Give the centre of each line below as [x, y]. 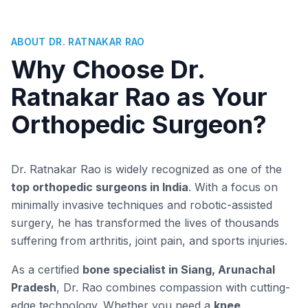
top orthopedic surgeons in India [100, 187]
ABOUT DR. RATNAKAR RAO [78, 42]
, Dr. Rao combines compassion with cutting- [173, 287]
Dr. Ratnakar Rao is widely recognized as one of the [146, 169]
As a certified [47, 269]
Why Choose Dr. [108, 69]
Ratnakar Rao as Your [139, 97]
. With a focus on [233, 187]
